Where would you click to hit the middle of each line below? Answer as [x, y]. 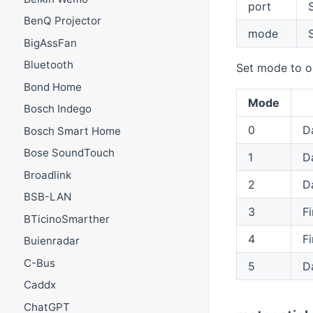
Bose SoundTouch [69, 153]
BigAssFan [50, 43]
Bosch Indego [57, 109]
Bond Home [52, 87]
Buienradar [51, 241]
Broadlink [47, 175]
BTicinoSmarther [66, 219]
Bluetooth [48, 65]
